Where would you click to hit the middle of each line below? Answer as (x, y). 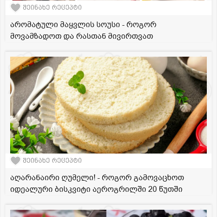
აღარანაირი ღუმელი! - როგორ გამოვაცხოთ (97, 178)
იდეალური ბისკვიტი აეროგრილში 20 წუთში (96, 189)
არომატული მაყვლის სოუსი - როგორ (83, 24)
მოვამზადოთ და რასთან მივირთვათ (82, 36)
